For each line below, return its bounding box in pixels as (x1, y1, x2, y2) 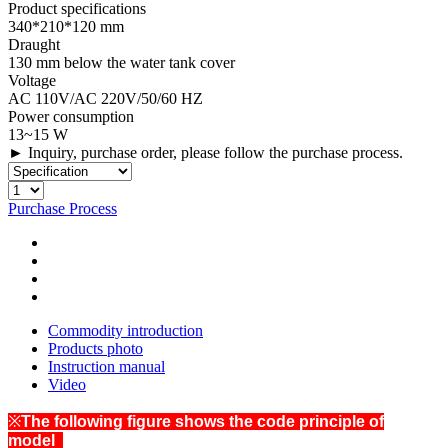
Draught (8, 35, 60, 53)
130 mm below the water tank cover (8, 53, 235, 71)
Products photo (48, 339, 143, 357)
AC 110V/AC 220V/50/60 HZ (8, 89, 203, 107)
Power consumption (8, 107, 134, 125)
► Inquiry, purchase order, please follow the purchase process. (8, 143, 403, 161)
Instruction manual (48, 357, 165, 375)
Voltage (8, 71, 56, 89)
